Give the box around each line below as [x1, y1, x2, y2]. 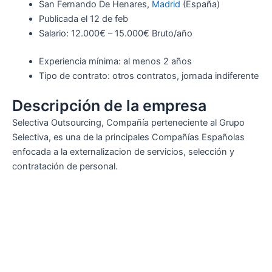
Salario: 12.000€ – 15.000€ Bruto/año [38, 27, 192, 39]
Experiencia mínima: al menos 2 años [38, 55, 192, 67]
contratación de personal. [12, 161, 118, 172]
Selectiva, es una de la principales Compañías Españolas [12, 132, 245, 143]
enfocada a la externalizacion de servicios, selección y [12, 146, 234, 158]
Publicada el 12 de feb [38, 13, 128, 24]
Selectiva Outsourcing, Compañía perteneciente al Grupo [12, 117, 245, 129]
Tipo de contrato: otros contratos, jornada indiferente [38, 70, 259, 81]
